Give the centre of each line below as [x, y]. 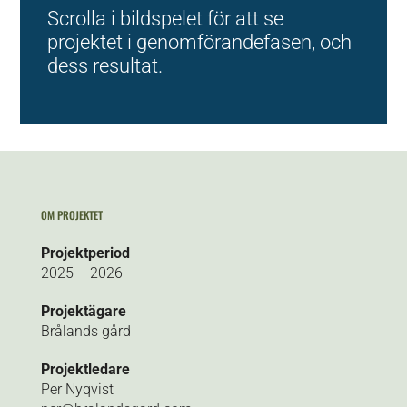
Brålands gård [85, 331]
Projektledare [85, 369]
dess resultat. [105, 65]
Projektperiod [85, 253]
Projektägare [83, 311]
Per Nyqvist [77, 389]
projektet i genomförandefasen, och [200, 42]
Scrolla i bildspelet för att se [166, 18]
